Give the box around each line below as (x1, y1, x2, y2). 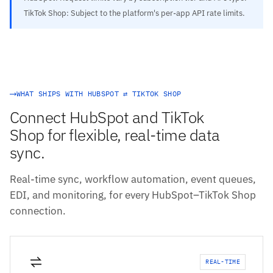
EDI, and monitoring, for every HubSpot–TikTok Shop (10, 188, 256, 202)
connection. (10, 204, 66, 218)
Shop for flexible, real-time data (10, 124, 220, 146)
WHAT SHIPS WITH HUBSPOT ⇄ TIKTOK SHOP (16, 89, 182, 99)
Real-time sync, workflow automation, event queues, (10, 172, 256, 186)
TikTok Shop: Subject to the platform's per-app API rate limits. (24, 7, 245, 18)
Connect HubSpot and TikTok (10, 107, 204, 128)
